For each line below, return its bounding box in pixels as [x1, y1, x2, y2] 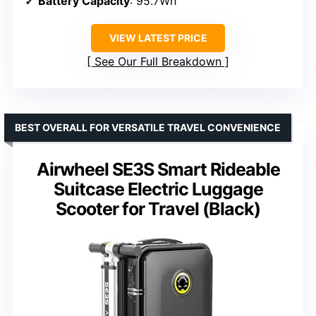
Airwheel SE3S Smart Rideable [36, 159, 280, 181]
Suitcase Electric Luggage [53, 178, 263, 200]
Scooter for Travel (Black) [56, 198, 260, 220]
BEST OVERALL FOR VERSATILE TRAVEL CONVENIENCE [15, 121, 281, 134]
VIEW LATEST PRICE [109, 32, 207, 44]
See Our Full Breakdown [95, 54, 221, 69]
